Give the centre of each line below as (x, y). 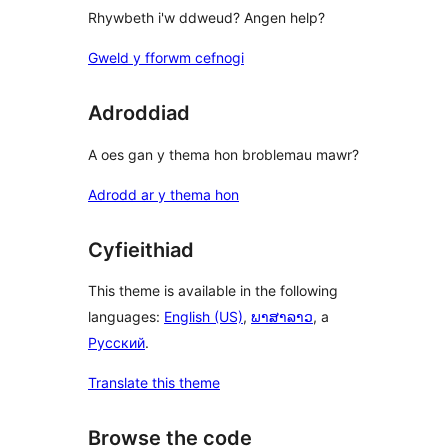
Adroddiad (139, 113)
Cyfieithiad (141, 249)
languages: (126, 317)
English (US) (203, 317)
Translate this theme (154, 383)
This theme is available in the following (213, 291)
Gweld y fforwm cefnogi (166, 58)
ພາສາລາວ (282, 317)
